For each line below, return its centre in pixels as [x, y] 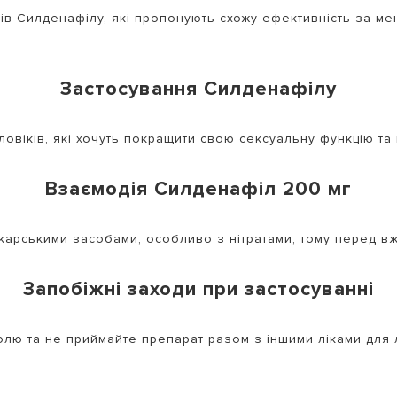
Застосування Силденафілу [198, 89]
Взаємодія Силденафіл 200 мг [198, 189]
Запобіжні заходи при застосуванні [198, 289]
